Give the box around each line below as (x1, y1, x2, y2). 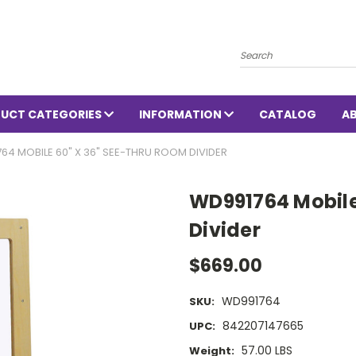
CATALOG (259, 106, 316, 122)
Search (239, 40, 279, 56)
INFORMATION (139, 106, 224, 122)
